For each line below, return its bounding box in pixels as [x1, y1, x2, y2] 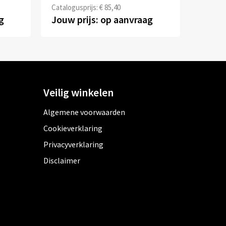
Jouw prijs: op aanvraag [51, 13, 153, 26]
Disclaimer [43, 155, 80, 165]
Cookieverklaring [43, 123, 102, 133]
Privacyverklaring [43, 139, 103, 149]
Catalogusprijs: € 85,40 [51, 2, 121, 12]
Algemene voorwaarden [43, 106, 125, 117]
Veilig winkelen [43, 85, 114, 99]
